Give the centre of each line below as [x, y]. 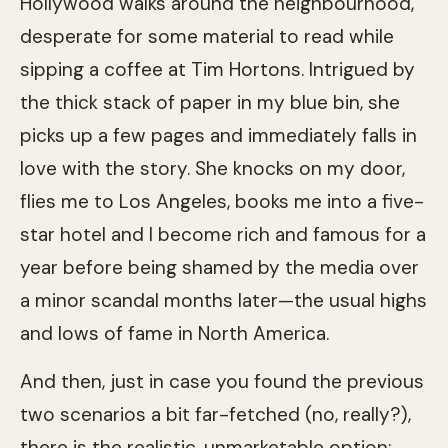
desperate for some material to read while [207, 36]
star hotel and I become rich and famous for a [223, 234]
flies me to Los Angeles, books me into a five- [222, 201]
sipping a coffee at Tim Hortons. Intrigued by [217, 69]
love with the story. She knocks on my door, [212, 168]
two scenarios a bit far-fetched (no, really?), [215, 414]
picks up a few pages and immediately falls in [218, 135]
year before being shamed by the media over [219, 267]
